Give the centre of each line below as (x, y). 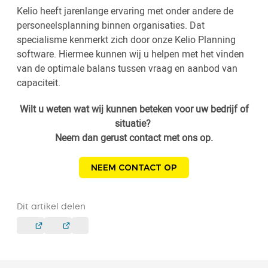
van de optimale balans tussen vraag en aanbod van (127, 68)
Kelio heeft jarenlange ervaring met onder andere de (125, 11)
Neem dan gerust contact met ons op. (134, 138)
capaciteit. (39, 83)
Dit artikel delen (51, 207)
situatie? (134, 124)
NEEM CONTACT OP (134, 168)
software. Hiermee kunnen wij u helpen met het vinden (130, 54)
